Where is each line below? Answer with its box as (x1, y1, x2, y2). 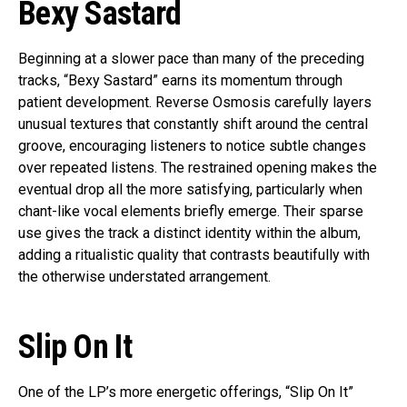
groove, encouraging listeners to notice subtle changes (18, 137, 366, 155)
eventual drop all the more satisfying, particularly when (18, 181, 362, 199)
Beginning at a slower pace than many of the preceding (18, 50, 364, 68)
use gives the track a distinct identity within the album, (18, 224, 361, 243)
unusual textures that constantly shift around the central (18, 115, 368, 134)
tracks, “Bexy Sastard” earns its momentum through (18, 72, 342, 90)
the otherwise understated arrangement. (18, 268, 271, 286)
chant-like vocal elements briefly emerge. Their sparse (18, 203, 363, 221)
